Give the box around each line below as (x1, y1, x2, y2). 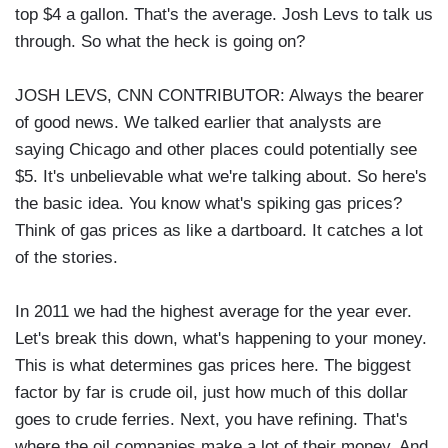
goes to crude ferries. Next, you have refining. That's (15, 410, 408, 430)
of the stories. (15, 248, 118, 268)
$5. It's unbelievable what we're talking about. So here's (15, 167, 427, 187)
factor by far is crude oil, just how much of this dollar (15, 383, 408, 403)
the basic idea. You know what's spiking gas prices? (15, 194, 402, 214)
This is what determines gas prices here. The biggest (15, 356, 411, 376)
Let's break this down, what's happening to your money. (15, 329, 427, 349)
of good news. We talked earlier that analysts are (15, 113, 381, 133)
